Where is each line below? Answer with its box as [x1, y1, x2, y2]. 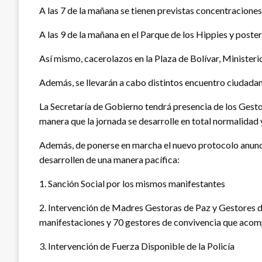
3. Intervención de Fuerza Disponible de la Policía [39, 240, 235, 251]
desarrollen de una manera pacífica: [39, 153, 180, 165]
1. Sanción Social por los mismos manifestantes [39, 177, 225, 189]
